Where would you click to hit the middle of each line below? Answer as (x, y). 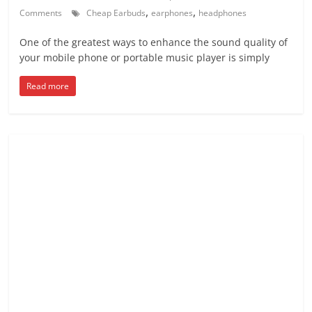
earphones (172, 13)
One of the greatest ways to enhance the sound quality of (154, 42)
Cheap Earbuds (116, 13)
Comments (41, 13)
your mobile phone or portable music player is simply (145, 57)
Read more (48, 86)
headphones (223, 13)
